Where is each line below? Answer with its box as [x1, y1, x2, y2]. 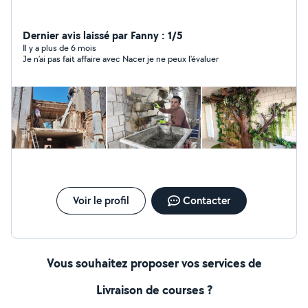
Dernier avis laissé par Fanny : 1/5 [23, 27, 183, 43]
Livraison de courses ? [96, 281, 212, 298]
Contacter [182, 193, 230, 208]
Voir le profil [72, 193, 129, 208]
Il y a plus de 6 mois [23, 42, 96, 54]
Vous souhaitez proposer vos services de [46, 254, 262, 272]
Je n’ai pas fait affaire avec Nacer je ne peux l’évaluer [23, 53, 219, 65]
